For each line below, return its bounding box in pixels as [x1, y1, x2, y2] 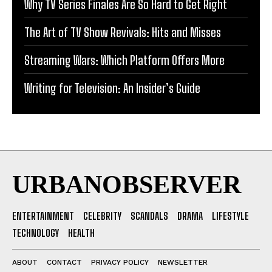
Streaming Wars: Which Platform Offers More [24, 53, 225, 68]
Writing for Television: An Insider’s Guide [24, 81, 200, 96]
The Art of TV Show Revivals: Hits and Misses [24, 25, 221, 40]
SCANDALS [131, 210, 168, 222]
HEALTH [68, 227, 95, 239]
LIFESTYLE [212, 210, 249, 222]
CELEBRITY [83, 210, 121, 222]
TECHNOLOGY [12, 227, 59, 239]
